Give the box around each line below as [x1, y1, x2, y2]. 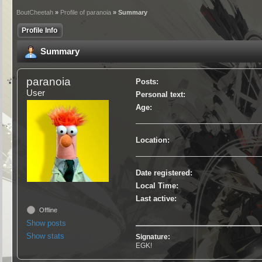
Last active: [135, 194, 177, 203]
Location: [135, 136, 170, 144]
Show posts [26, 219, 67, 227]
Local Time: [135, 181, 178, 190]
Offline [37, 206, 58, 213]
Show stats [26, 232, 65, 240]
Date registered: [135, 168, 192, 177]
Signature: [135, 233, 170, 241]
